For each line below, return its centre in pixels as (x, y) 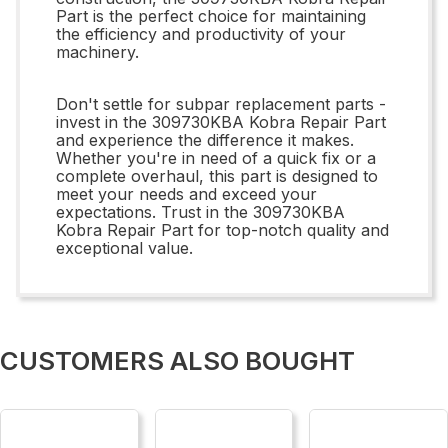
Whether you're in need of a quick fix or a (216, 157)
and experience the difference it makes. (205, 139)
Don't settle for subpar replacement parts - (221, 103)
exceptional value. (124, 247)
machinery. (97, 51)
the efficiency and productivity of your (201, 33)
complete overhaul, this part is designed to (217, 175)
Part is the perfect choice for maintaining (211, 15)
